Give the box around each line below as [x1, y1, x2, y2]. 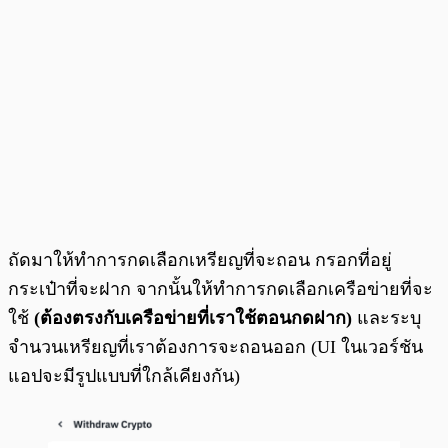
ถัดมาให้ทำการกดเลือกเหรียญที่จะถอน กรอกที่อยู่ [8, 249, 392, 270]
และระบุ [357, 307, 421, 328]
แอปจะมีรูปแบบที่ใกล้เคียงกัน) [8, 365, 240, 386]
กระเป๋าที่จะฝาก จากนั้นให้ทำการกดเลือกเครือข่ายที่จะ [8, 278, 433, 299]
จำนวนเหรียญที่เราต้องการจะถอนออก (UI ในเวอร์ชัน [8, 336, 423, 357]
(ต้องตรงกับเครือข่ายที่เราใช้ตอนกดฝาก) [34, 307, 357, 328]
